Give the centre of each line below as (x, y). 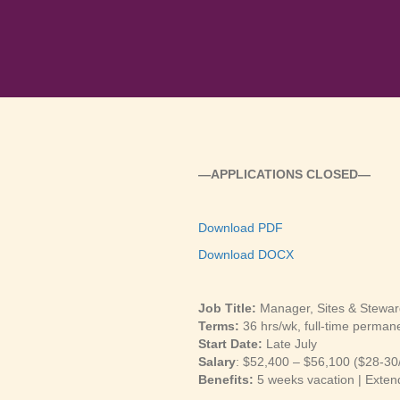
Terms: (219, 326)
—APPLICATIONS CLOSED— (284, 175)
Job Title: (229, 308)
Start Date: (232, 344)
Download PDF (241, 228)
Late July (292, 344)
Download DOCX (246, 255)
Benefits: (226, 380)
